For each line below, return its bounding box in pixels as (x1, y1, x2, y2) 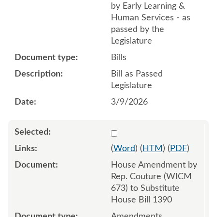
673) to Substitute (110, 184, 180, 193)
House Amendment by (110, 160, 197, 170)
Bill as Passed (110, 69, 163, 78)
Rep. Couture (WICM (110, 172, 192, 181)
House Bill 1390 (110, 195, 172, 204)
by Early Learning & (110, 1, 185, 11)
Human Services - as (110, 13, 190, 22)
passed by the (110, 25, 164, 34)
